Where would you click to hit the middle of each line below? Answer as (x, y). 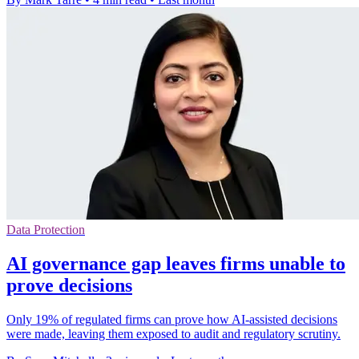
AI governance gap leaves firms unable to (176, 264)
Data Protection (46, 230)
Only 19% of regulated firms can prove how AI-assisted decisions (172, 320)
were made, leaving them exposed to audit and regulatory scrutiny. (173, 334)
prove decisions (69, 286)
